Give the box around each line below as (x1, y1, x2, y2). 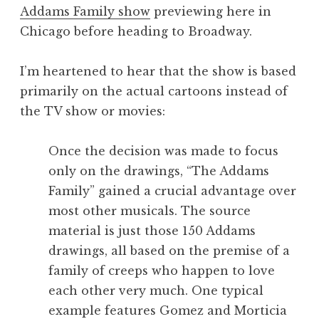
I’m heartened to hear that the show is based (20, 64, 296, 79)
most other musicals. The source (48, 204, 251, 219)
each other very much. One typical (48, 283, 263, 298)
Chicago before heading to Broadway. (20, 24, 252, 39)
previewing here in (150, 4, 271, 19)
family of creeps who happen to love (48, 263, 275, 278)
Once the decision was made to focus (48, 144, 278, 159)
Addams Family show (20, 4, 150, 19)
